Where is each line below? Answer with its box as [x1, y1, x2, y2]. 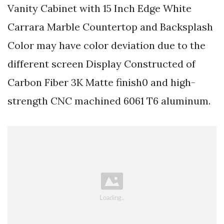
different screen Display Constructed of [7, 57, 195, 70]
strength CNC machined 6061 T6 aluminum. [7, 94, 210, 107]
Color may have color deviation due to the [7, 38, 205, 51]
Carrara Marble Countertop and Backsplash [7, 20, 213, 33]
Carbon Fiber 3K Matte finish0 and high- [7, 75, 195, 88]
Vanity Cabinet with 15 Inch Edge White [7, 1, 191, 14]
